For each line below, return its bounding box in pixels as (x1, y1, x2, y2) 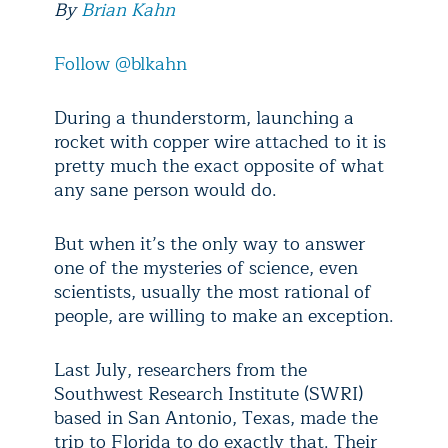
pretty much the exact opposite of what (54, 151, 384, 181)
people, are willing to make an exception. (54, 301, 394, 331)
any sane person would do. (54, 175, 277, 205)
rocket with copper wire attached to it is (54, 127, 386, 157)
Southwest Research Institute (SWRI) (54, 379, 363, 409)
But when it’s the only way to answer (54, 229, 365, 259)
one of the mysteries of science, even (54, 253, 358, 283)
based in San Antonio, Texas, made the (54, 403, 378, 433)
